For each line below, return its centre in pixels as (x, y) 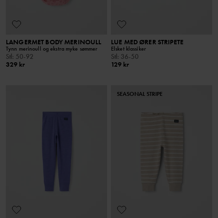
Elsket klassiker (128, 48)
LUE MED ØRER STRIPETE (147, 42)
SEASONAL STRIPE (140, 94)
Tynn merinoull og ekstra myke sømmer (52, 48)
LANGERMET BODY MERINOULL (54, 42)
